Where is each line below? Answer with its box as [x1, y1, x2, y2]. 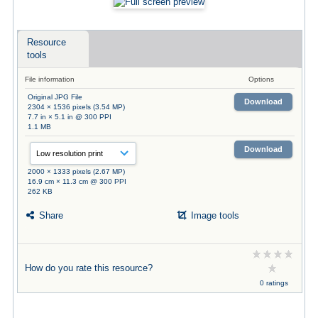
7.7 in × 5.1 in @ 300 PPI [27, 112, 111, 121]
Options [248, 75, 274, 83]
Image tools [187, 210, 239, 221]
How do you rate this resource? [24, 262, 153, 273]
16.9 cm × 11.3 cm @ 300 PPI [27, 177, 126, 185]
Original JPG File [27, 92, 82, 101]
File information [24, 75, 75, 83]
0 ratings [259, 278, 288, 287]
